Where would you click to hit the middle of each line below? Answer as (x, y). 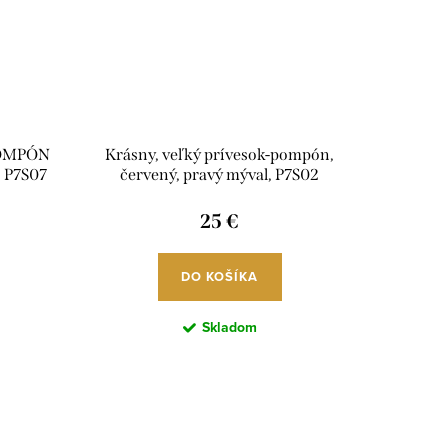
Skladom (229, 328)
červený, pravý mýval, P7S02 (219, 175)
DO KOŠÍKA (219, 277)
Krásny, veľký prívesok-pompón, (219, 155)
